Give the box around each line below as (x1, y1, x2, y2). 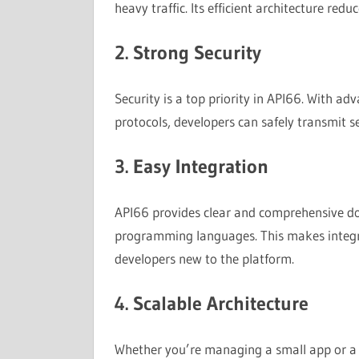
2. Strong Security (114, 41, 261, 64)
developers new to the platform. (114, 249, 294, 267)
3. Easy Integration (114, 155, 268, 178)
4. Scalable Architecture (114, 292, 309, 315)
